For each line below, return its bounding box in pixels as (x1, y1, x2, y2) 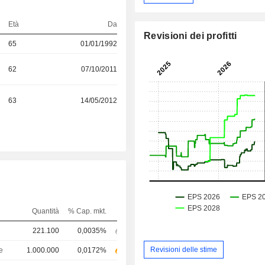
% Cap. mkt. (67, 207, 106, 216)
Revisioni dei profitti (144, 31, 237, 41)
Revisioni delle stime (150, 245, 218, 254)
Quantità (31, 207, 59, 216)
